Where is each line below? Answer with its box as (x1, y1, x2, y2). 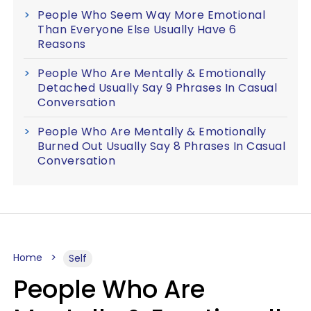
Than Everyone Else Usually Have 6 (37, 22, 237, 37)
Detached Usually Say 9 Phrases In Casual (37, 80, 277, 96)
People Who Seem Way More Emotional (37, 7, 265, 23)
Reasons (37, 36, 86, 52)
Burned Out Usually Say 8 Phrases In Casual (37, 138, 285, 154)
